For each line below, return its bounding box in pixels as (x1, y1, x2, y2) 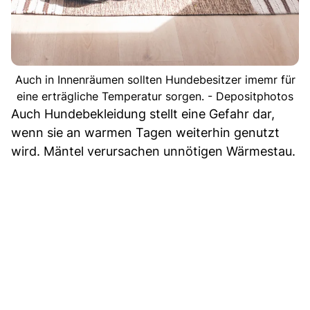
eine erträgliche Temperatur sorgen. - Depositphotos (17, 89, 293, 104)
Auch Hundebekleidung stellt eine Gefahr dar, (11, 107, 275, 122)
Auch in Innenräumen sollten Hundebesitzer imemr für (15, 73, 295, 87)
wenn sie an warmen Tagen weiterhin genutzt (11, 125, 280, 140)
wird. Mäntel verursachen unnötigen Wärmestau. (11, 144, 295, 159)
